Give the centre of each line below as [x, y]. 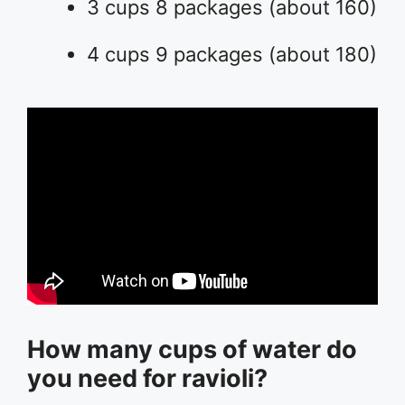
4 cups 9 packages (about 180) [232, 55]
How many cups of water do [192, 349]
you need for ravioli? [147, 378]
